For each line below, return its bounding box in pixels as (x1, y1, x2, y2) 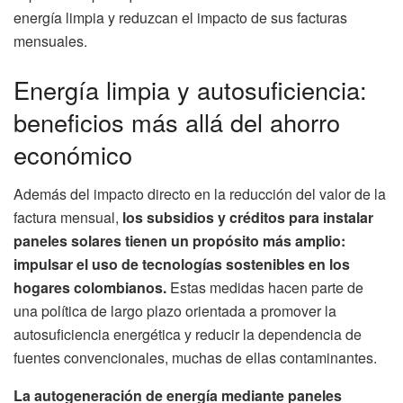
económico (13, 136, 132, 172)
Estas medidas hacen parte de (166, 277, 363, 299)
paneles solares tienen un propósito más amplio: (13, 230, 345, 252)
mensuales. (13, 30, 87, 51)
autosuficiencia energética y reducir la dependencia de (13, 324, 362, 345)
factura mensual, (13, 207, 122, 228)
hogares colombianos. (13, 277, 166, 299)
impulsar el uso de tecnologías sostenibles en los (13, 254, 350, 275)
